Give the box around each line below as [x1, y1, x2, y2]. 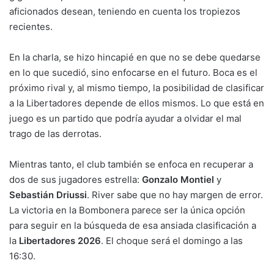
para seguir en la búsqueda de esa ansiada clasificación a [9, 220, 256, 232]
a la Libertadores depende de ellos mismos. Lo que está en [9, 97, 264, 109]
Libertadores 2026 [19, 235, 101, 247]
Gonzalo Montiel [142, 174, 214, 186]
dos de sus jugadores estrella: [9, 174, 142, 186]
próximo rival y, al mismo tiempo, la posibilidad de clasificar [9, 82, 264, 94]
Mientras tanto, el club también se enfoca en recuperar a [9, 158, 253, 171]
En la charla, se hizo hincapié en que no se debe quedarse [9, 51, 261, 64]
